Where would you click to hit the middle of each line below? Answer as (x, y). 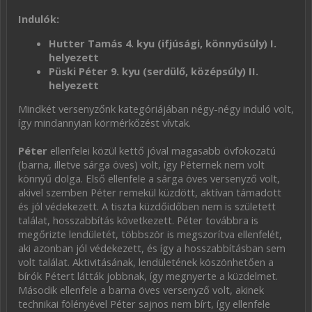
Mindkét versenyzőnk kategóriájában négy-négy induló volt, (156, 109)
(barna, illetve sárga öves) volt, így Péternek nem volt (141, 165)
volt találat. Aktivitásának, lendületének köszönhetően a (146, 262)
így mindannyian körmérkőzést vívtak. (104, 123)
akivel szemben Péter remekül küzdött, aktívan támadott (150, 193)
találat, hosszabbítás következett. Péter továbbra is (138, 220)
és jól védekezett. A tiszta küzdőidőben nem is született (147, 206)
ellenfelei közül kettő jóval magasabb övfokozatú (162, 151)
